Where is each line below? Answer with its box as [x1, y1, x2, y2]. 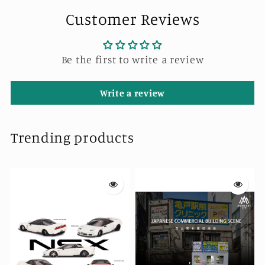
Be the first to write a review [61, 53, 204, 66]
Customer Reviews [65, 9, 200, 29]
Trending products [11, 128, 134, 147]
